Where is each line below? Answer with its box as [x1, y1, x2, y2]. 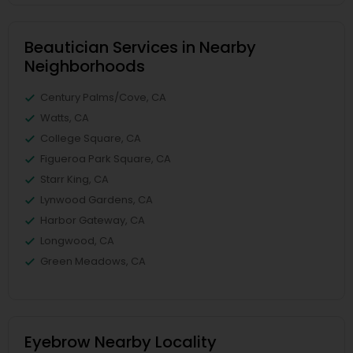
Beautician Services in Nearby [24, 36, 256, 58]
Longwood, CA [40, 233, 114, 248]
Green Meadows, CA [40, 254, 146, 269]
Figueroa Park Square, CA [40, 151, 171, 166]
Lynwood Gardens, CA [40, 192, 153, 207]
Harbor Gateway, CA [40, 213, 145, 228]
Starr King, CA [40, 172, 109, 187]
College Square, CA [40, 131, 141, 146]
